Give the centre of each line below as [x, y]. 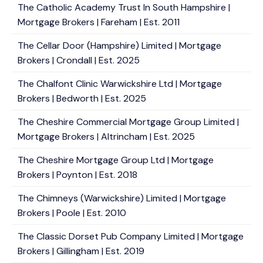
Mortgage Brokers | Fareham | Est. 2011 [99, 22]
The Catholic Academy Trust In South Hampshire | [124, 7]
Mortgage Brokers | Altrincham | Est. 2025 [106, 136]
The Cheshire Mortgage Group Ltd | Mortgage [116, 160]
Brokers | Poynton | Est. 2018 [77, 175]
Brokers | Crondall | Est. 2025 [79, 60]
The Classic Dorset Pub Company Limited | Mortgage [131, 236]
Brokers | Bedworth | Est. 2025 [82, 98]
